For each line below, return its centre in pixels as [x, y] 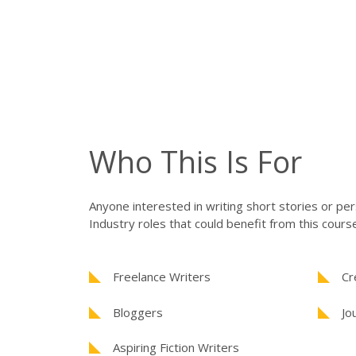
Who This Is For [196, 161]
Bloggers [138, 312]
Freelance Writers [162, 277]
